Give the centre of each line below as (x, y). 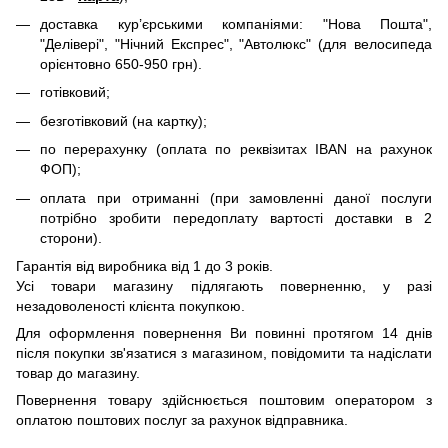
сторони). (71, 237)
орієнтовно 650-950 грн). (121, 63)
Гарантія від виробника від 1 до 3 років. (144, 265)
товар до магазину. (78, 372)
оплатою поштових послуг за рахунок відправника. (182, 419)
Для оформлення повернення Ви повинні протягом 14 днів (224, 332)
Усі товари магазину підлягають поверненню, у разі (224, 285)
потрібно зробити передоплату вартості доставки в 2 (236, 217)
